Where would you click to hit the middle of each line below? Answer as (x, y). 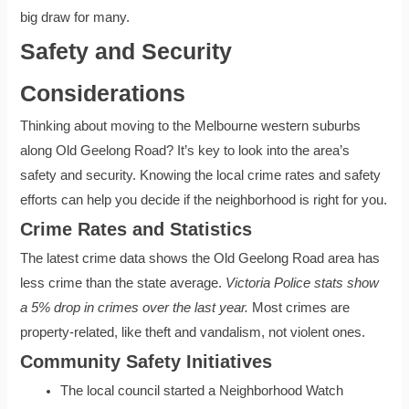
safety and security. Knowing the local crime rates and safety (201, 176)
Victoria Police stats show (303, 283)
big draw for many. (75, 18)
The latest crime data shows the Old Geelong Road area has (200, 259)
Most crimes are (299, 308)
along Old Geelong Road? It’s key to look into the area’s (185, 151)
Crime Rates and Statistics (136, 230)
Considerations (103, 94)
